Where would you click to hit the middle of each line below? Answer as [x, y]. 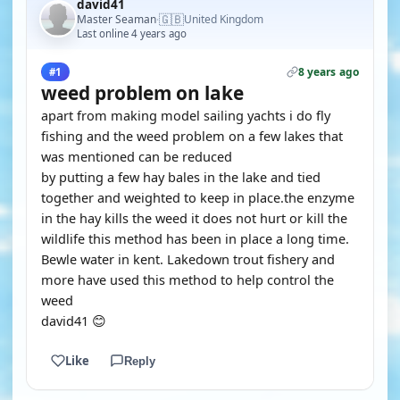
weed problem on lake [142, 93]
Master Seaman [117, 19]
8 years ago [328, 72]
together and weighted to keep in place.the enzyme [198, 197]
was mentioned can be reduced [137, 156]
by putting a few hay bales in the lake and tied [181, 177]
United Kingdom [224, 19]
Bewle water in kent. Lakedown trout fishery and [188, 259]
